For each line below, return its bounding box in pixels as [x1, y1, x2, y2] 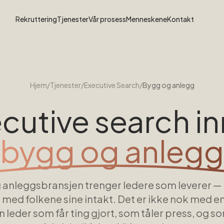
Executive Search [83, 80, 139, 89]
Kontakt [166, 14, 194, 23]
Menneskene [125, 14, 167, 23]
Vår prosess [88, 14, 126, 23]
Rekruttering [15, 14, 57, 23]
